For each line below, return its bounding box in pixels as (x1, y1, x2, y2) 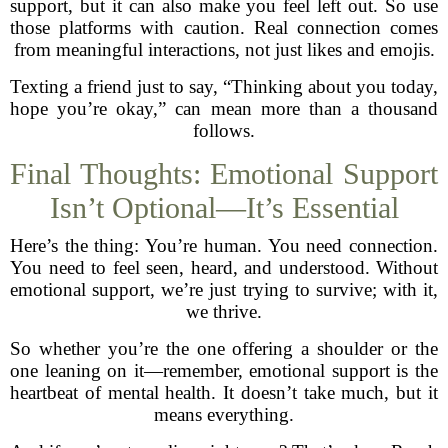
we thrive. (186, 301, 262, 322)
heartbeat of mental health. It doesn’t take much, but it (10, 382, 438, 403)
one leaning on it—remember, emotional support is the (10, 360, 438, 381)
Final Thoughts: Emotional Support (10, 157, 438, 190)
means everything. (154, 404, 294, 425)
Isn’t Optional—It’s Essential (49, 191, 399, 224)
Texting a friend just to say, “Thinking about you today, (10, 76, 438, 97)
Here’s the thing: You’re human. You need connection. (10, 235, 438, 256)
